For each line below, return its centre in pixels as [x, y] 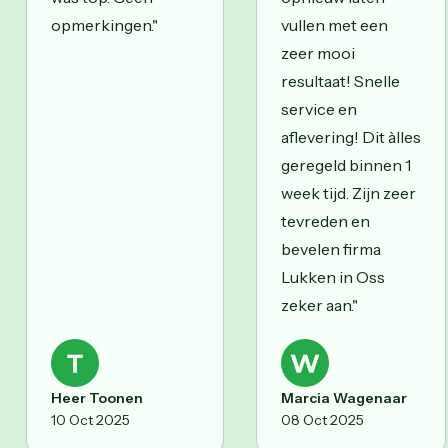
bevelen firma [331, 248]
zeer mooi [318, 52]
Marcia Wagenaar [344, 397]
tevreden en [325, 220]
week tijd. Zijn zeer [348, 192]
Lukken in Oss [333, 276]
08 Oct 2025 [322, 419]
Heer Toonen [97, 397]
